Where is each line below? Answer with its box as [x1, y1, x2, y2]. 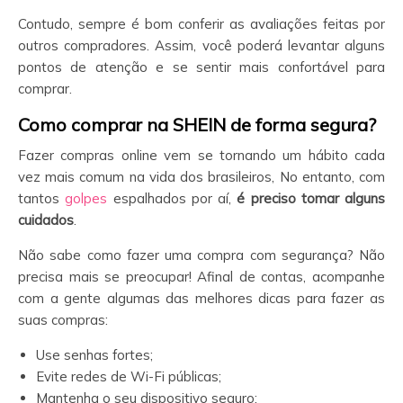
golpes [65, 189, 108, 207]
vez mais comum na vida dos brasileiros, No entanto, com [18, 167, 385, 185]
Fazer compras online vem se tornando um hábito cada [18, 146, 385, 164]
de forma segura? [230, 112, 376, 136]
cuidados [18, 210, 74, 228]
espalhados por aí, [107, 189, 237, 207]
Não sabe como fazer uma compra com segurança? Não [18, 246, 385, 264]
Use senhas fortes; [36, 345, 153, 363]
